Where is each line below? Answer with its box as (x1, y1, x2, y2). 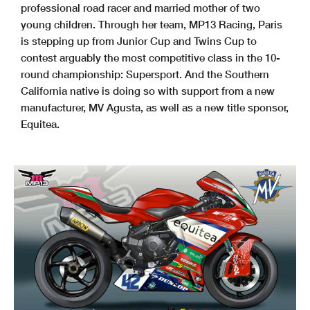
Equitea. (21, 117, 60, 130)
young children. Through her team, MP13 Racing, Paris (21, 17, 282, 30)
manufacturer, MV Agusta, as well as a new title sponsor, (21, 100, 289, 113)
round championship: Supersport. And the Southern (21, 67, 269, 80)
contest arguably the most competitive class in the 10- (21, 51, 280, 64)
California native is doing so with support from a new (21, 84, 275, 97)
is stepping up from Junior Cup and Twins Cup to (21, 34, 257, 47)
